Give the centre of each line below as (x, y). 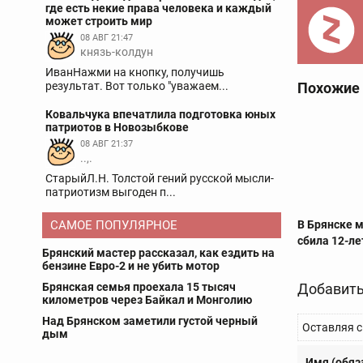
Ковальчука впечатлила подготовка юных (160, 114)
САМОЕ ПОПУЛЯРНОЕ (114, 225)
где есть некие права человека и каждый (158, 8)
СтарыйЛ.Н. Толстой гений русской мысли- (160, 178)
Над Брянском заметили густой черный (150, 321)
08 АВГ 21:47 (107, 38)
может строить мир (99, 21)
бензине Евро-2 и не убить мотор (131, 266)
